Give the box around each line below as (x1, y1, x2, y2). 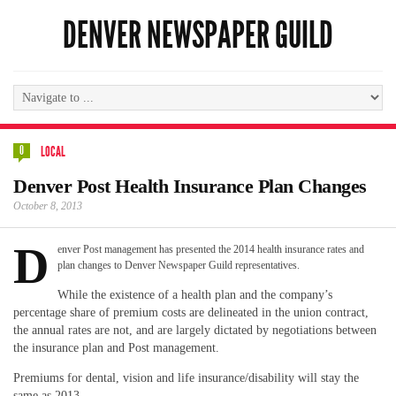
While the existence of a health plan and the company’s (57, 287, 332, 301)
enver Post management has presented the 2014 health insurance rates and (57, 243, 364, 255)
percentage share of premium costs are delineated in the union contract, (13, 305, 369, 319)
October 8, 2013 (13, 200, 82, 212)
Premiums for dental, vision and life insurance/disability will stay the (13, 370, 359, 385)
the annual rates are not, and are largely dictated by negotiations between (13, 323, 377, 337)
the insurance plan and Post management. (13, 340, 219, 354)
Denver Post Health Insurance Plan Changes (13, 175, 367, 197)
